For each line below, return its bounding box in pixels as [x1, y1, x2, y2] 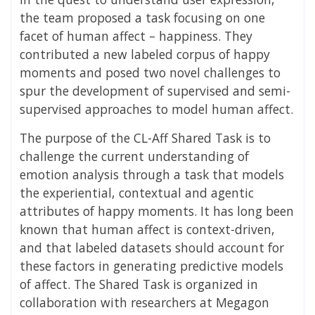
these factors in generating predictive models [20, 257, 283, 275]
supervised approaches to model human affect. [20, 101, 293, 118]
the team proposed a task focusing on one [20, 9, 265, 27]
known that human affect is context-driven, [20, 221, 275, 238]
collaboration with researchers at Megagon [20, 294, 269, 311]
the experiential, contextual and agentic [20, 184, 254, 202]
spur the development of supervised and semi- [20, 82, 290, 100]
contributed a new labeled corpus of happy [20, 46, 270, 63]
